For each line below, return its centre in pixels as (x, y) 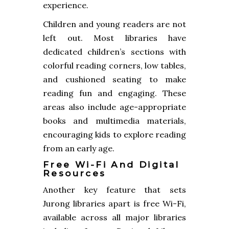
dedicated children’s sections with (114, 52)
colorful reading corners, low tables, (114, 66)
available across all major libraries (114, 217)
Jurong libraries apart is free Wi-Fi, (114, 204)
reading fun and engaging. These (114, 93)
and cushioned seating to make (114, 79)
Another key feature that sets (114, 190)
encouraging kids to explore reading (114, 135)
